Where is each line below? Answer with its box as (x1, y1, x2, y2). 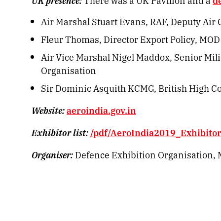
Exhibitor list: (32, 126, 88, 139)
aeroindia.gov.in (67, 104, 136, 117)
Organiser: (32, 148, 73, 161)
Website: (32, 104, 65, 117)
